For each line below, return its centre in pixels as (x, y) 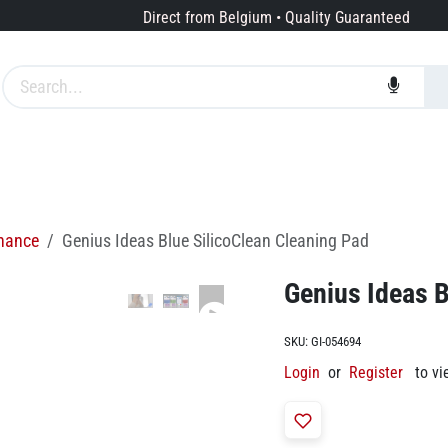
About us (210, 170)
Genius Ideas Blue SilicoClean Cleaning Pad (216, 241)
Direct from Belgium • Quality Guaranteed (276, 18)
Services (102, 170)
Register (376, 373)
